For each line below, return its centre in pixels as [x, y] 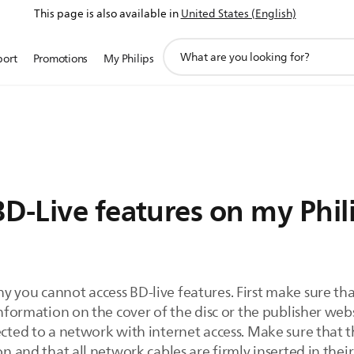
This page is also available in [106, 14]
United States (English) [238, 14]
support [183, 45]
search [179, 63]
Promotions [60, 59]
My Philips [129, 59]
